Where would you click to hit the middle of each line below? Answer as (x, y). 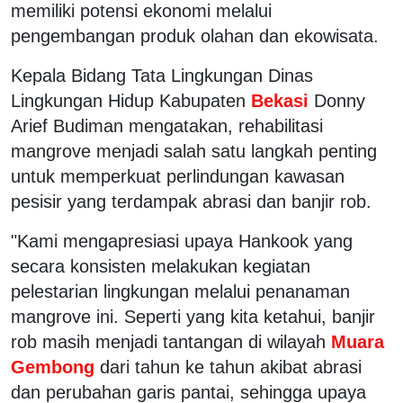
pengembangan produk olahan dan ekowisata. (195, 36)
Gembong (55, 367)
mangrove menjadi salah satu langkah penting (194, 151)
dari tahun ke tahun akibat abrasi (231, 367)
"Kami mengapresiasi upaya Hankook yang (182, 241)
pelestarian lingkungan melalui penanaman (180, 291)
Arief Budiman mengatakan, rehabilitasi (167, 125)
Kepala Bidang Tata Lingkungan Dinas (162, 75)
